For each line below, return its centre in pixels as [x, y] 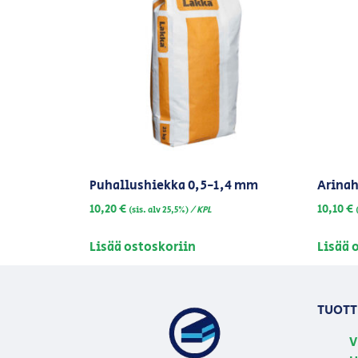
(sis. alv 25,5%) [159, 211]
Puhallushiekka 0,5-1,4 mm [174, 186]
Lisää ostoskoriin [143, 247]
